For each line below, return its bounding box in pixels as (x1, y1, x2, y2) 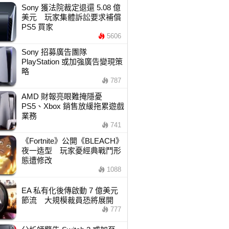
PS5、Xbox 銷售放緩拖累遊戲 (21, 102, 124, 110)
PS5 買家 (21, 22, 53, 31)
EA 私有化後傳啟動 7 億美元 (21, 186, 118, 195)
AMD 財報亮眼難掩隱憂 (21, 92, 110, 101)
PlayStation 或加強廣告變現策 (21, 57, 123, 66)
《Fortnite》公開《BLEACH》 (21, 136, 123, 145)
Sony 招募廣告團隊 (21, 48, 95, 56)
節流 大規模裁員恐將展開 (21, 196, 113, 204)
